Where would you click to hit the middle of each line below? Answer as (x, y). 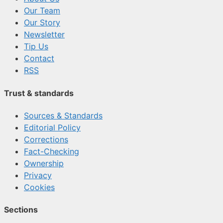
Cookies (39, 187)
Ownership (44, 163)
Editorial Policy (52, 127)
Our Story (42, 23)
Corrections (46, 139)
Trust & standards (39, 93)
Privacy (38, 175)
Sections (21, 210)
